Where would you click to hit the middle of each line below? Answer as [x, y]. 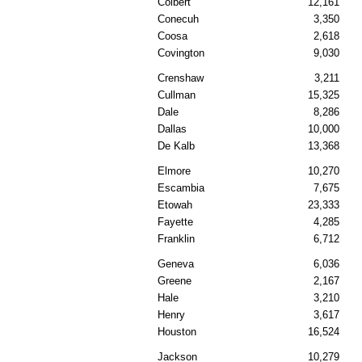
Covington [181, 53]
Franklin [176, 239]
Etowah [175, 205]
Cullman [177, 95]
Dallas [172, 129]
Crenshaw [181, 78]
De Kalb [176, 146]
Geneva [176, 264]
